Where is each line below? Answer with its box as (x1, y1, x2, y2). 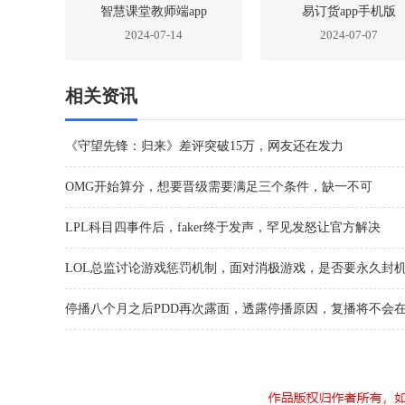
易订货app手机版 (302, 5, 396, 18)
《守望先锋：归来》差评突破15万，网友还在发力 (65, 139, 344, 153)
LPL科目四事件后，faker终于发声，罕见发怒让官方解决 (65, 221, 381, 234)
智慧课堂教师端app (100, 5, 207, 18)
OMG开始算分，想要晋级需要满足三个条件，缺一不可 (65, 180, 372, 193)
